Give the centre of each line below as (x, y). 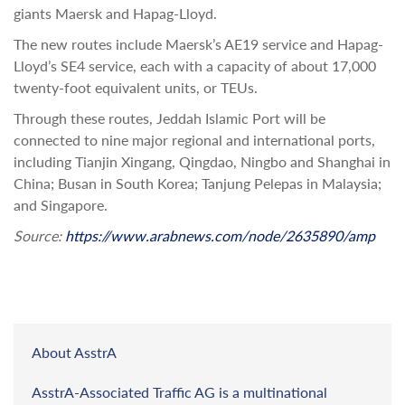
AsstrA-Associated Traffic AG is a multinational (179, 392)
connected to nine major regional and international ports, (194, 140)
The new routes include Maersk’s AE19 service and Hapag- (198, 44)
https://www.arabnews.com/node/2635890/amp (220, 235)
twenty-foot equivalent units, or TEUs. (136, 87)
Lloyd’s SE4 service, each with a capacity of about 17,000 (195, 66)
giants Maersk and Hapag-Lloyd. (115, 13)
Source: (38, 235)
